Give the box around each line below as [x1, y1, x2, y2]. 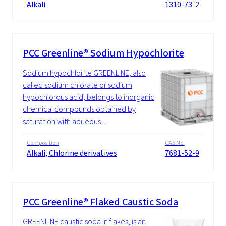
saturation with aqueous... [23, 116, 105, 127]
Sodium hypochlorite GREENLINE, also [23, 68, 146, 79]
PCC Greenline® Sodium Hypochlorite [23, 46, 184, 61]
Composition [27, 139, 59, 147]
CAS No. [164, 139, 185, 147]
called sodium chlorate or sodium [23, 80, 132, 91]
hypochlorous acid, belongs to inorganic [23, 92, 154, 103]
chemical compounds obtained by [23, 104, 136, 115]
